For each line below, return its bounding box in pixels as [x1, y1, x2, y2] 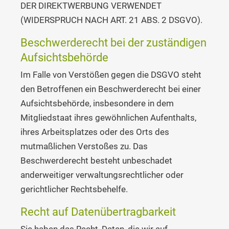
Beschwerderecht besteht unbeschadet [20, 155, 172, 166]
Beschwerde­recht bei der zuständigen [20, 36, 207, 50]
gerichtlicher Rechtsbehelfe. [20, 184, 128, 195]
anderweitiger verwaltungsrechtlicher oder [20, 170, 184, 180]
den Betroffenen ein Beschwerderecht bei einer [20, 84, 201, 95]
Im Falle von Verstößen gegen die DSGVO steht [20, 70, 201, 80]
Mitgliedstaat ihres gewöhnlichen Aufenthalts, [20, 112, 196, 123]
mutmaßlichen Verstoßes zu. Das [20, 141, 148, 152]
